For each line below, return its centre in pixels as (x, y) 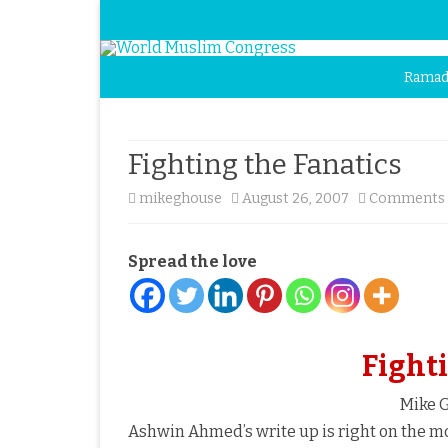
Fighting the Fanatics (265, 164)
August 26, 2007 (295, 198)
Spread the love (192, 261)
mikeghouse (180, 198)
